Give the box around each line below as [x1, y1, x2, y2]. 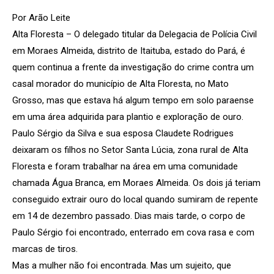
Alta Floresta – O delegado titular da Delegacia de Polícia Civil [12, 28, 257, 40]
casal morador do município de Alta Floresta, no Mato [12, 78, 229, 89]
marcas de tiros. [12, 243, 78, 254]
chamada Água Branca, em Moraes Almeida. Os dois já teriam [12, 177, 261, 188]
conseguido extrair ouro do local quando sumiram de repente [12, 193, 258, 205]
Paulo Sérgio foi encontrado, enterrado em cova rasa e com [12, 226, 254, 238]
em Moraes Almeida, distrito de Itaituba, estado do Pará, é [12, 45, 245, 56]
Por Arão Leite [12, 12, 70, 23]
